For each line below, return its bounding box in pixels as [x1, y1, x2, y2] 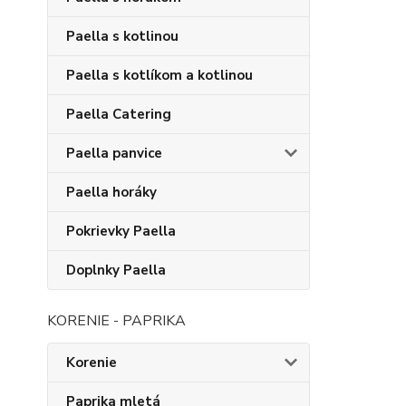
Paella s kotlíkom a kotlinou [66, 66, 253, 84]
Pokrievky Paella [66, 222, 176, 240]
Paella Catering [66, 105, 171, 123]
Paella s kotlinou [66, 27, 179, 45]
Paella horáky [66, 183, 157, 201]
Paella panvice [66, 144, 162, 162]
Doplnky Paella [66, 261, 166, 279]
